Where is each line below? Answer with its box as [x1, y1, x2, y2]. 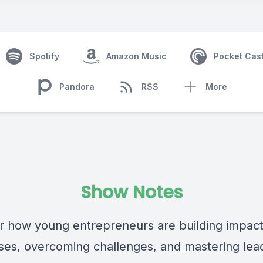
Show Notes [80, 180, 183, 205]
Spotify [29, 51, 59, 61]
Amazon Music [106, 51, 167, 61]
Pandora [59, 82, 95, 92]
